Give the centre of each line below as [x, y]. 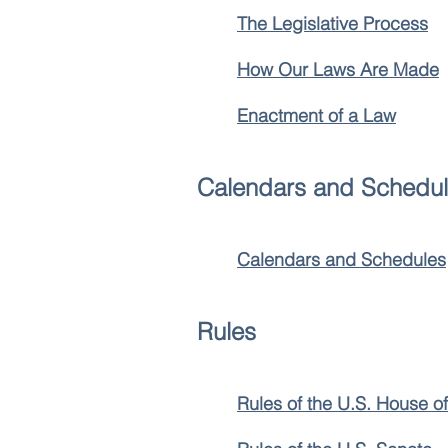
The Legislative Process [332, 23]
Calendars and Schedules [341, 259]
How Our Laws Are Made [338, 69]
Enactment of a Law [316, 115]
